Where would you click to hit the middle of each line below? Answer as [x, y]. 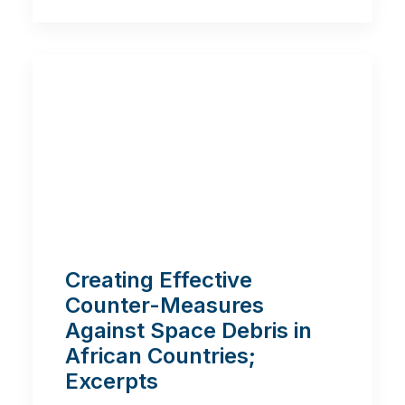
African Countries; [160, 356]
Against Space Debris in [188, 331]
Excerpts [112, 381]
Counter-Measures [165, 306]
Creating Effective [159, 280]
